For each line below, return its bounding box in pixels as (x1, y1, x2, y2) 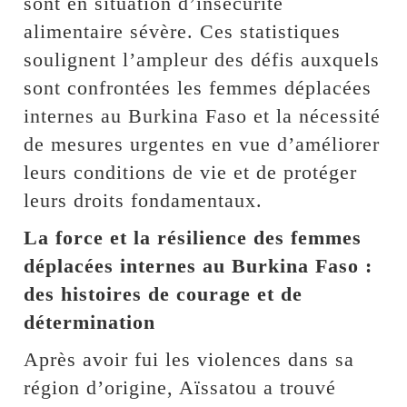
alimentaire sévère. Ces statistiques (24, 19, 342, 43)
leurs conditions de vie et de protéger (24, 160, 358, 184)
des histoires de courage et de (24, 282, 303, 305)
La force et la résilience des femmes (24, 225, 362, 249)
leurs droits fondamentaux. (24, 188, 263, 212)
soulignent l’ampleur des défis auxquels (24, 47, 381, 71)
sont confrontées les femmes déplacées (24, 75, 372, 99)
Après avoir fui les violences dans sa (24, 347, 355, 371)
